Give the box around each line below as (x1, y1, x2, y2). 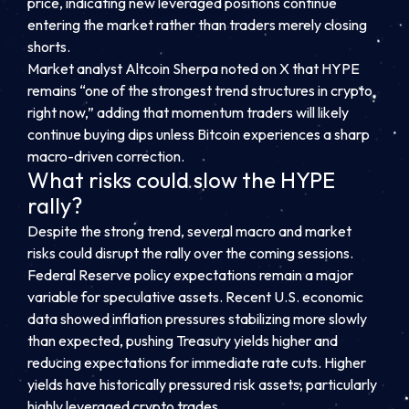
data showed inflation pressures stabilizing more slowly (27, 309, 367, 329)
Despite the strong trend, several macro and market (27, 222, 351, 241)
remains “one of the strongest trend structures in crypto (27, 80, 372, 100)
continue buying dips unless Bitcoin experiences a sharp (27, 124, 370, 143)
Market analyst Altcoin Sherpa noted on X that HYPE (27, 58, 360, 78)
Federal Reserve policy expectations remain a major (27, 266, 353, 285)
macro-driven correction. (27, 146, 184, 165)
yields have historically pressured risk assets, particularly (27, 375, 377, 394)
